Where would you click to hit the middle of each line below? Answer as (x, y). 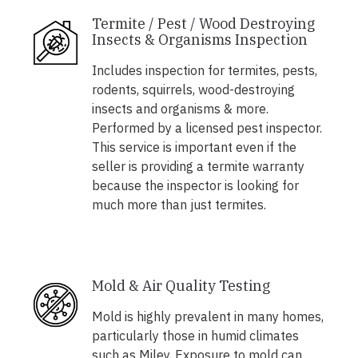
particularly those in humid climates (195, 336)
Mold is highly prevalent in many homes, (207, 317)
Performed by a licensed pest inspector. (207, 128)
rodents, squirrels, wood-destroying (193, 90)
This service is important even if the (194, 147)
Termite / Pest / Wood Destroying (203, 24)
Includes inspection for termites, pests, (204, 71)
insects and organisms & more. (180, 109)
